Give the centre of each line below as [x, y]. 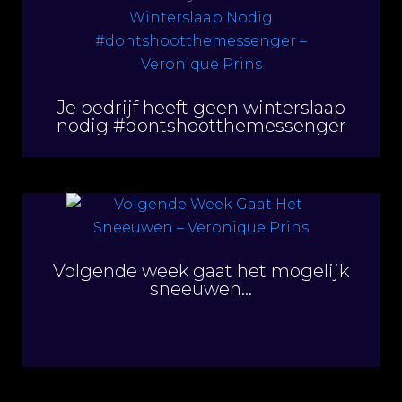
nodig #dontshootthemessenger [201, 125]
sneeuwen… [201, 288]
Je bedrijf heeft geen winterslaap [201, 107]
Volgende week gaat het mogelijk [201, 271]
